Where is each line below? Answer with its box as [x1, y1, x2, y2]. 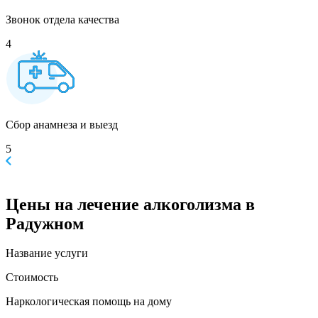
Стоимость [6, 271, 58, 284]
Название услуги [6, 247, 88, 260]
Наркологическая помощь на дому [6, 295, 172, 308]
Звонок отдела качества [6, 13, 119, 26]
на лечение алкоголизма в [50, 194, 255, 214]
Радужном [6, 214, 84, 233]
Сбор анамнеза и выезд [6, 118, 118, 131]
